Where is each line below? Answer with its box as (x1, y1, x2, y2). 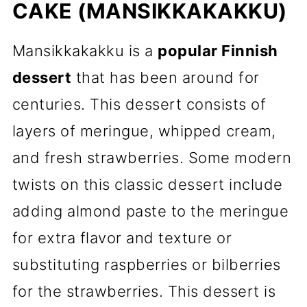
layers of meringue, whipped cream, (12, 122, 276, 140)
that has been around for (71, 69, 260, 86)
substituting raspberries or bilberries (12, 256, 281, 273)
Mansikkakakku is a (12, 42, 158, 60)
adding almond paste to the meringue (12, 202, 289, 220)
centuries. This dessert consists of (12, 95, 267, 113)
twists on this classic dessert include (12, 175, 283, 193)
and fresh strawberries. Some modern (12, 149, 292, 167)
